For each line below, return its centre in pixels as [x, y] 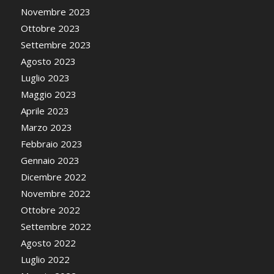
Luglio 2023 [45, 78]
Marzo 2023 [46, 128]
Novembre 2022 [55, 194]
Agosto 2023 [48, 61]
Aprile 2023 [45, 111]
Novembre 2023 [55, 12]
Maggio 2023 [48, 94]
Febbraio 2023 [51, 144]
